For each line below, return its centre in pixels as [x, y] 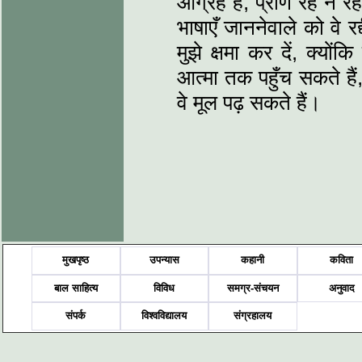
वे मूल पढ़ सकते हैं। [249, 102]
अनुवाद [341, 288]
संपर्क [76, 316]
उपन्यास [164, 260]
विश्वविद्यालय [164, 316]
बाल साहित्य [76, 288]
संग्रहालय [253, 316]
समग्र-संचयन [253, 288]
